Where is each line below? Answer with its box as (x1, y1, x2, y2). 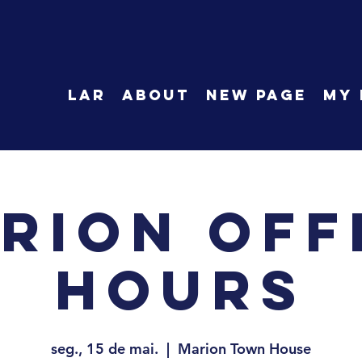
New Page (206, 86, 307, 104)
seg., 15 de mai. (51, 339, 158, 358)
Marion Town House (178, 339, 311, 358)
